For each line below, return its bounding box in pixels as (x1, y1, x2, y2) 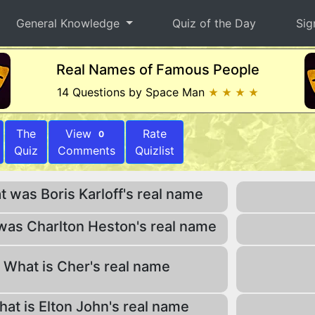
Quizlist (135, 143, 174, 157)
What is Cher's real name (4, 258, 170, 275)
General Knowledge (16, 16, 124, 30)
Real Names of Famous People (56, 61, 259, 78)
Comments (58, 143, 115, 157)
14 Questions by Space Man (56, 85, 208, 99)
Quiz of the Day (172, 16, 257, 30)
